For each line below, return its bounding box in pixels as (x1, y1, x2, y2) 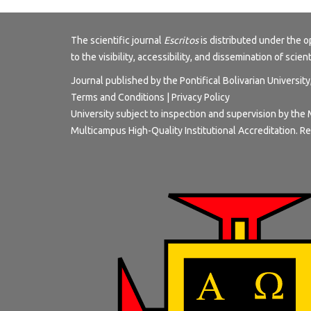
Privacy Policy (171, 91, 230, 103)
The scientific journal (71, 34, 164, 46)
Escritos (164, 34, 199, 46)
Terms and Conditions (71, 91, 165, 103)
